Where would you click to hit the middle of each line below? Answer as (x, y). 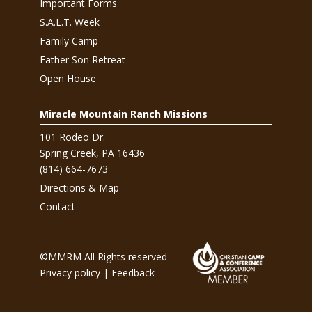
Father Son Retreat (82, 60)
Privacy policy (70, 273)
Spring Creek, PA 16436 (92, 153)
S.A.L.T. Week (69, 22)
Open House (68, 78)
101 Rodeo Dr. (72, 137)
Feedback (133, 273)
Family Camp (69, 41)
